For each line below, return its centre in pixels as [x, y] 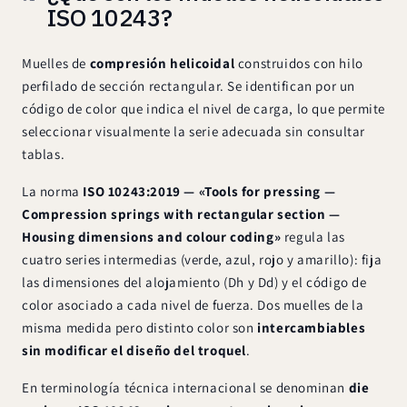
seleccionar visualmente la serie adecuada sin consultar [194, 131]
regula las [313, 236]
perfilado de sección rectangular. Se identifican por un [189, 85]
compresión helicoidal [162, 63]
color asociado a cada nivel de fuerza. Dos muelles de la [193, 304]
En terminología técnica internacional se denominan [185, 387]
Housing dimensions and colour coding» [152, 236]
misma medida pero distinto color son [140, 327]
